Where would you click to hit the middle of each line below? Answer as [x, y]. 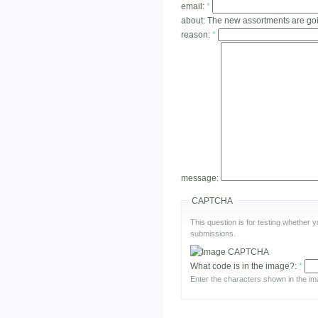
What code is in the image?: [245, 267]
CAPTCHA [212, 201]
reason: [197, 34]
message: [201, 178]
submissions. [213, 233]
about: [194, 20]
